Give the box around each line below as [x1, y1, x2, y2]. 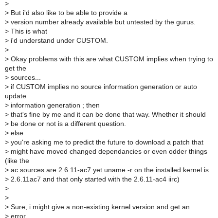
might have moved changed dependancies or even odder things [9, 147, 207, 155]
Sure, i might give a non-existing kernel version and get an [9, 203, 190, 211]
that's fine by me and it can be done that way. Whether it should [9, 110, 206, 118]
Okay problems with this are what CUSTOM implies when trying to [9, 55, 213, 63]
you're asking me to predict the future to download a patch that [9, 138, 203, 146]
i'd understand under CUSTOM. [9, 36, 108, 44]
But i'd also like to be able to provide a [9, 9, 127, 17]
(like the [5, 157, 29, 164]
